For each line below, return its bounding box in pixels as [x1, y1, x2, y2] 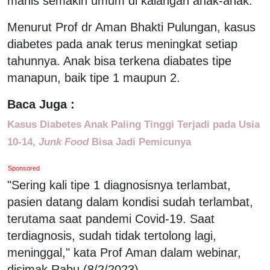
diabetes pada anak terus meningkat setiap [7, 37, 237, 51]
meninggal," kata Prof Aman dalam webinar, [7, 245, 241, 259]
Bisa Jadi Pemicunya [89, 135, 191, 148]
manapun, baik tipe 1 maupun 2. [7, 71, 180, 84]
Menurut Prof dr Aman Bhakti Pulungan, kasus [7, 20, 256, 34]
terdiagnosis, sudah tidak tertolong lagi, [7, 228, 216, 242]
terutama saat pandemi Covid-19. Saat [7, 212, 215, 225]
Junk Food [39, 135, 89, 148]
